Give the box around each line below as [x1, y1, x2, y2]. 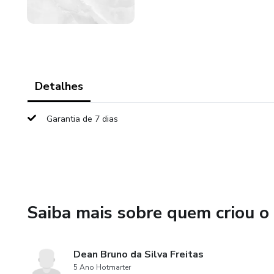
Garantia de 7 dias [46, 113, 118, 125]
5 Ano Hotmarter [73, 262, 131, 272]
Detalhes [35, 79, 83, 94]
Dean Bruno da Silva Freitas [73, 248, 204, 261]
